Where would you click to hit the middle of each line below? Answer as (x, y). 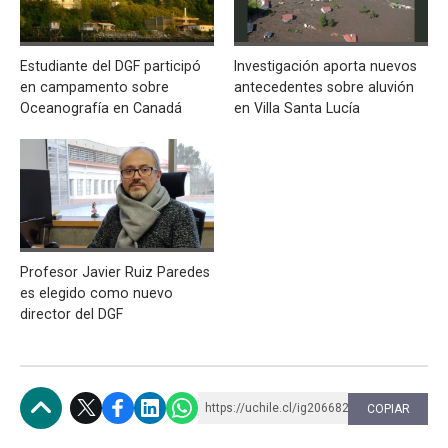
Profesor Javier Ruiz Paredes (115, 271)
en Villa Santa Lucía (297, 107)
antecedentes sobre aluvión (324, 86)
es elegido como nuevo (96, 292)
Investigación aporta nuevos (325, 65)
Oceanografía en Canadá (101, 107)
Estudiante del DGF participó (110, 65)
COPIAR (388, 408)
